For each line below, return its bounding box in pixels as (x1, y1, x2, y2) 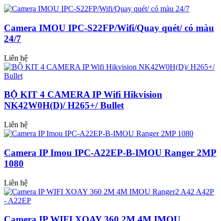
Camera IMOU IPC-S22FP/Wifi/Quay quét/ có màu (4, 22, 214, 33)
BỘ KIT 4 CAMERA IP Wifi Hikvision (4, 89, 162, 100)
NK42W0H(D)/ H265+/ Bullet (4, 100, 124, 111)
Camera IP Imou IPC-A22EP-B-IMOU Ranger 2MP (4, 147, 217, 158)
